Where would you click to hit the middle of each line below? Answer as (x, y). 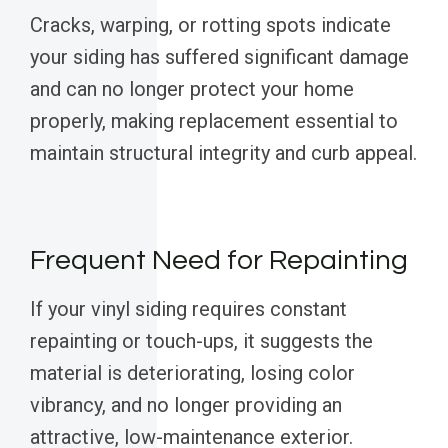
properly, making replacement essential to (214, 121)
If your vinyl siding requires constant (188, 309)
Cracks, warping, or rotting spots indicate (210, 25)
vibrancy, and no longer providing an (186, 405)
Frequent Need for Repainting (219, 261)
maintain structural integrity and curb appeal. (223, 153)
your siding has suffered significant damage (219, 57)
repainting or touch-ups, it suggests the (201, 341)
